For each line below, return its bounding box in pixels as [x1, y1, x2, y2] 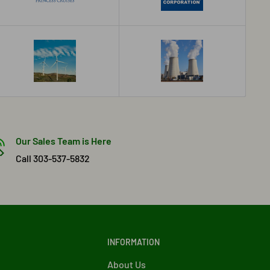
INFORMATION [107, 237, 160, 248]
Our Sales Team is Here [15, 135, 111, 147]
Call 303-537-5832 [15, 152, 90, 165]
